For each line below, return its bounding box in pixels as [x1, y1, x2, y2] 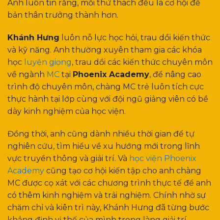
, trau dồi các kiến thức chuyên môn [72, 57, 213, 67]
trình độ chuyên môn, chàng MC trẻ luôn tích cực [7, 82, 204, 91]
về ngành [7, 69, 47, 79]
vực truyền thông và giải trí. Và [7, 153, 129, 163]
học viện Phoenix [129, 153, 196, 163]
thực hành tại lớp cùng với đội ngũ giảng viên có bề [7, 94, 208, 104]
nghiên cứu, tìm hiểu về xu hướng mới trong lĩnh [7, 141, 200, 151]
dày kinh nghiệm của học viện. [7, 106, 128, 116]
